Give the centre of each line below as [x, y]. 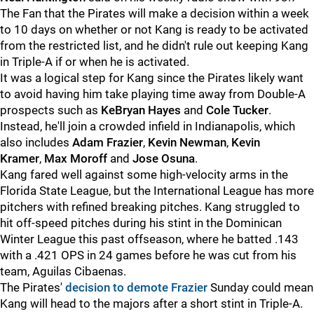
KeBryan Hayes [141, 110]
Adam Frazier [108, 142]
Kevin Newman [187, 142]
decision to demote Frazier [136, 287]
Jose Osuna [164, 158]
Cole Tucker [237, 110]
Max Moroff [76, 158]
